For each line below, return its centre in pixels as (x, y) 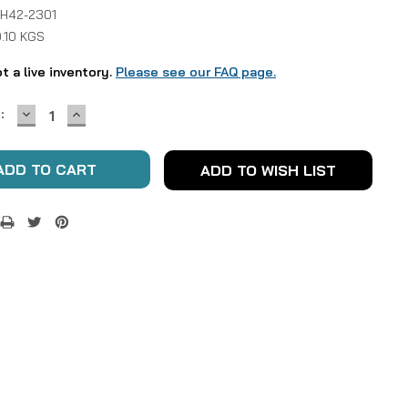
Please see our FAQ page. (196, 72)
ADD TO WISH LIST (268, 170)
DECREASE (55, 113)
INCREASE (102, 113)
